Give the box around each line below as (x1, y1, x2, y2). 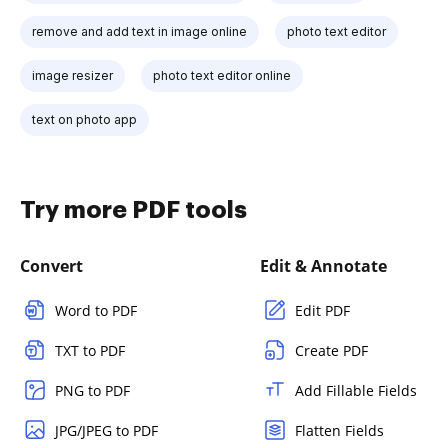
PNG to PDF (55, 380, 130, 400)
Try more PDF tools (20, 197, 247, 222)
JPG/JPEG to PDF (55, 420, 158, 440)
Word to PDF (55, 300, 137, 320)
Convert (20, 254, 83, 277)
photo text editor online (153, 67, 291, 83)
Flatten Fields (295, 420, 384, 440)
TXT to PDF (55, 340, 125, 360)
